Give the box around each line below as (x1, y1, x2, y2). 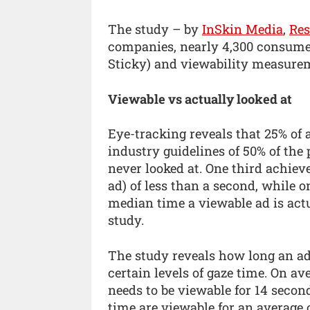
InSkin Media (202, 20, 283, 37)
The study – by (108, 20, 202, 37)
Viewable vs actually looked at (108, 90, 292, 107)
